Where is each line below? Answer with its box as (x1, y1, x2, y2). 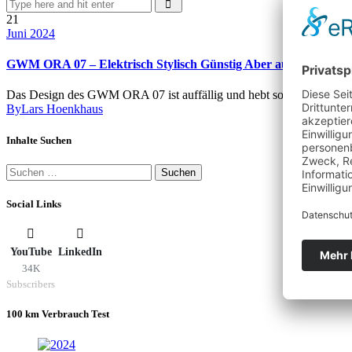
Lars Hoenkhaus (21, 102, 103, 116)
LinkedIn (58, 246, 102, 258)
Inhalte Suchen (6, 134, 71, 146)
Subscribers (6, 279, 55, 291)
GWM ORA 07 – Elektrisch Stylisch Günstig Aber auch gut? (6, 57, 328, 71)
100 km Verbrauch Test (6, 308, 109, 321)
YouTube (9, 246, 52, 258)
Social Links (6, 197, 61, 210)
